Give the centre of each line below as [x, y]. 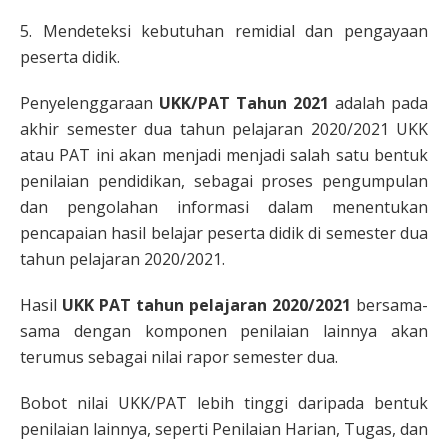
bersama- [389, 305]
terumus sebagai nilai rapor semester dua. [179, 357]
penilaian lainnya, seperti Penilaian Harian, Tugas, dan [224, 429]
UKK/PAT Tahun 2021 [244, 103]
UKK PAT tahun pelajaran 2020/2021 [206, 305]
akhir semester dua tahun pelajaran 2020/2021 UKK [224, 129]
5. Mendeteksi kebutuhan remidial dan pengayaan [224, 31]
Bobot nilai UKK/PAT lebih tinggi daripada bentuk [224, 403]
